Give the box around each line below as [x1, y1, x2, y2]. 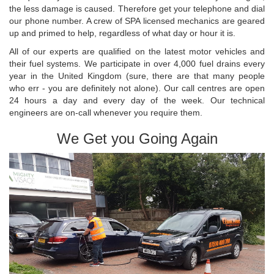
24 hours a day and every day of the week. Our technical [9, 95, 265, 105]
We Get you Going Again [56, 130, 218, 147]
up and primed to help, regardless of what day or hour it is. [9, 28, 235, 38]
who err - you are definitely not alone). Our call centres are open [9, 83, 265, 93]
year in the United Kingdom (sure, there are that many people [9, 70, 265, 81]
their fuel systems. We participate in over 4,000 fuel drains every [9, 58, 265, 68]
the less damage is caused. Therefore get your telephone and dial [9, 3, 265, 13]
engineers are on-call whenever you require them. [9, 107, 202, 117]
